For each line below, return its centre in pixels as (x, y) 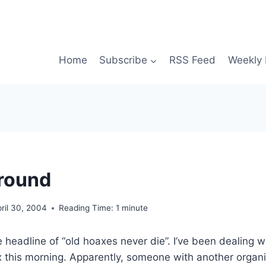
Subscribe (123, 60)
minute (135, 208)
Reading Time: (86, 208)
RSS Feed (193, 60)
